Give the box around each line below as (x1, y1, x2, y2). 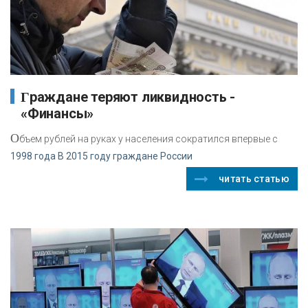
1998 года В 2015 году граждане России (10, 150, 192, 162)
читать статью (219, 173, 289, 184)
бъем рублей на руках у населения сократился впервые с (19, 133, 278, 144)
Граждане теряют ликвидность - (21, 89, 30, 104)
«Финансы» (21, 104, 94, 122)
